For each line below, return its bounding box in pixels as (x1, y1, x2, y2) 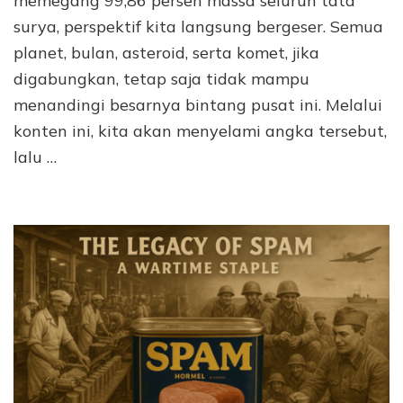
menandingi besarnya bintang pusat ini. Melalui (13, 94, 382, 116)
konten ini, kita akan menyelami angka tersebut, (13, 121, 387, 142)
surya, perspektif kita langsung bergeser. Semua (13, 16, 383, 38)
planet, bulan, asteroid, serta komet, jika (13, 42, 319, 64)
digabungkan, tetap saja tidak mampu (13, 68, 309, 90)
